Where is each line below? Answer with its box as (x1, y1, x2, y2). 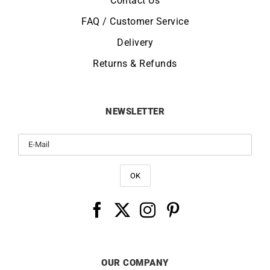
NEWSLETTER (105, 106, 165, 118)
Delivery (117, 37, 153, 49)
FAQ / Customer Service (81, 16, 189, 28)
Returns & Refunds (93, 58, 177, 70)
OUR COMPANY (101, 257, 169, 269)
